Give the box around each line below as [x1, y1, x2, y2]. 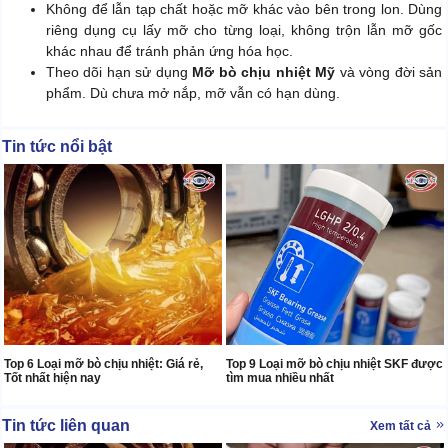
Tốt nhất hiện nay [4, 370, 101, 385]
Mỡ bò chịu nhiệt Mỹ [192, 64, 336, 81]
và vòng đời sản [335, 64, 443, 81]
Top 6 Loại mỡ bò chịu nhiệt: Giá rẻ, [4, 356, 203, 371]
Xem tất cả [370, 418, 434, 433]
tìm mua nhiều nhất [226, 370, 334, 385]
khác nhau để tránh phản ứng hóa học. [46, 43, 293, 60]
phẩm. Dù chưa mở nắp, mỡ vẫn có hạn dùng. [46, 85, 340, 102]
